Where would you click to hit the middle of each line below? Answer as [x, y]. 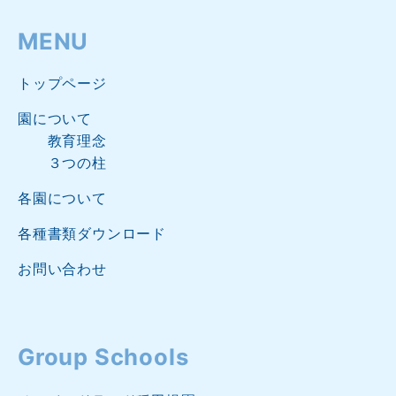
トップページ [62, 84]
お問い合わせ [62, 269]
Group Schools [103, 357]
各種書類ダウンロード [92, 234]
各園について [62, 198]
